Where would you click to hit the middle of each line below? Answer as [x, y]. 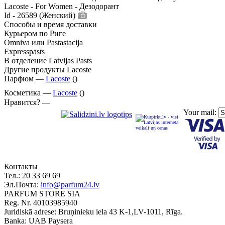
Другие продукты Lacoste [48, 70]
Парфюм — [25, 79]
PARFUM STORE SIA [42, 193]
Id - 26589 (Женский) [40, 15]
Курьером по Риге [35, 33]
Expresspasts [24, 51]
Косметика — [28, 93]
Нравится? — [27, 102]
